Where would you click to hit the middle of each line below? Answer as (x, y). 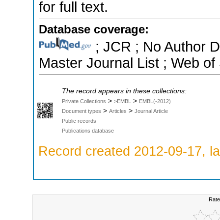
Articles (118, 111)
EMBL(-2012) (155, 101)
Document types (82, 111)
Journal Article (151, 111)
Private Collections (84, 101)
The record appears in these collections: (124, 91)
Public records (79, 121)
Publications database (88, 130)
